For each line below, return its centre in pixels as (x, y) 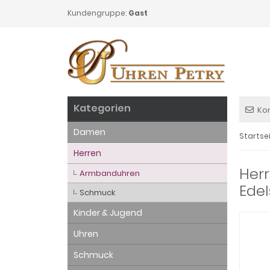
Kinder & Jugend (108, 213)
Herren (87, 153)
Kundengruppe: (98, 13)
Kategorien (102, 108)
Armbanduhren (110, 173)
